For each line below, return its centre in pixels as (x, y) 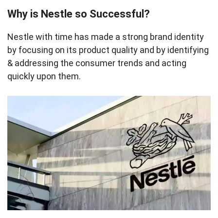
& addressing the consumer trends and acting (97, 63)
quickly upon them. (45, 76)
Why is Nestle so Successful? (79, 14)
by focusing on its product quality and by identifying (108, 50)
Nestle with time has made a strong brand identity (106, 37)
